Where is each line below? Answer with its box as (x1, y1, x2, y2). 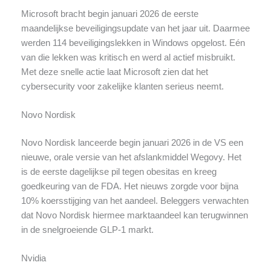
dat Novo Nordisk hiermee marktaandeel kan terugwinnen (21, 211, 248, 221)
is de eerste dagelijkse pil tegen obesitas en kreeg (21, 167, 217, 177)
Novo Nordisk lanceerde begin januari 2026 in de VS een (21, 138, 243, 148)
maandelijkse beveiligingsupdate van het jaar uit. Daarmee (21, 23, 250, 33)
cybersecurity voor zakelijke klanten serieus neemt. (21, 81, 224, 91)
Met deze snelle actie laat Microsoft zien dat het (21, 67, 208, 77)
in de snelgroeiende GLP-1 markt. (21, 225, 154, 235)
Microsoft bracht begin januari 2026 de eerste (21, 8, 198, 19)
